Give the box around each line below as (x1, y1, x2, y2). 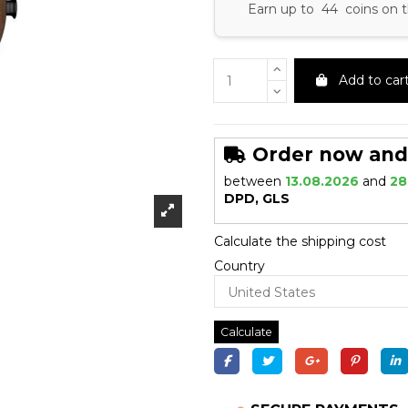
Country (213, 257, 265, 274)
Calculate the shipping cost (213, 232, 386, 250)
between (223, 173, 281, 190)
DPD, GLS (223, 190, 290, 208)
